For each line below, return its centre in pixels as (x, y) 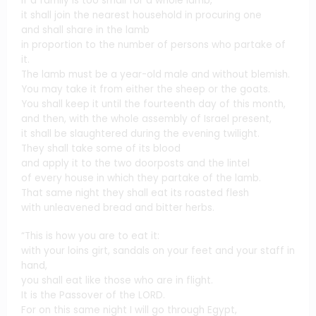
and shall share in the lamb (85, 30)
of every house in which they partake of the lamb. (141, 178)
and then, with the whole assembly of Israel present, (146, 119)
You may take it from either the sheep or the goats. (146, 89)
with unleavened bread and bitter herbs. (118, 207)
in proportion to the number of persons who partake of (153, 44)
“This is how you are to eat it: (90, 236)
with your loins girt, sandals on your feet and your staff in (158, 251)
